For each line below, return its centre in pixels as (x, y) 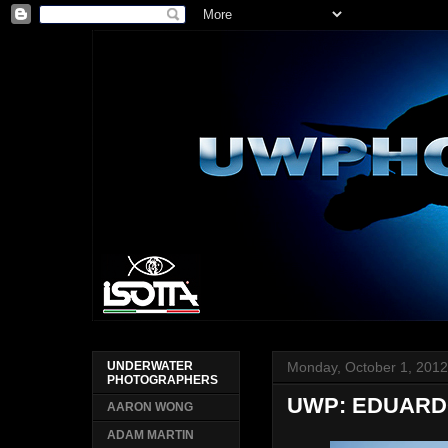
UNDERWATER (150, 366)
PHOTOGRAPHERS (163, 380)
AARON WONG (150, 407)
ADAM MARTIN (151, 435)
